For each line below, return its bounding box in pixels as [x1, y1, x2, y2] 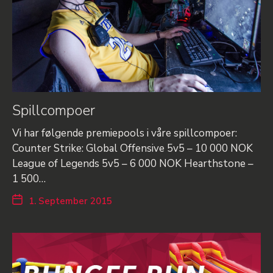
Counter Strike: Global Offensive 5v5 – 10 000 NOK [12, 141, 253, 155]
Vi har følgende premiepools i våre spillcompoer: [12, 126, 237, 140]
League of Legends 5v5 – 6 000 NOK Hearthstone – [12, 156, 253, 171]
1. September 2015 [29, 194, 112, 207]
